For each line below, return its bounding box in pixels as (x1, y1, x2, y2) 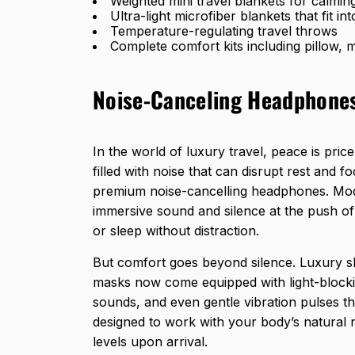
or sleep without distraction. (93, 222, 259, 239)
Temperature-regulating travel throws (110, 22, 338, 39)
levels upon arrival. (93, 333, 208, 349)
